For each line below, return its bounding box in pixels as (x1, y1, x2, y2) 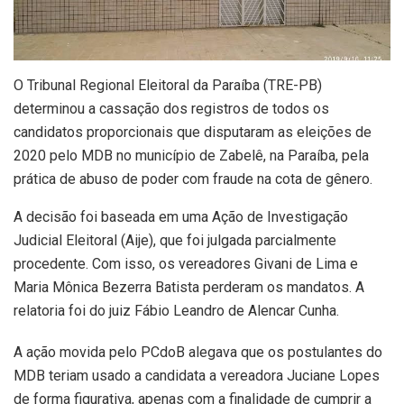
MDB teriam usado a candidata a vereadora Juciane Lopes (14, 366, 380, 384)
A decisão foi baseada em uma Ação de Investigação (14, 207, 348, 225)
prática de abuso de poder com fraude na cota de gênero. (14, 170, 372, 188)
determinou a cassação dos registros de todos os (14, 99, 329, 117)
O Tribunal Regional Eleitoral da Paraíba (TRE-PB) (14, 76, 322, 94)
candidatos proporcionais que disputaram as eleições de (14, 123, 372, 141)
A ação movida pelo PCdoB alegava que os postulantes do (14, 343, 382, 361)
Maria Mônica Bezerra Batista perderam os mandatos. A (14, 278, 364, 296)
